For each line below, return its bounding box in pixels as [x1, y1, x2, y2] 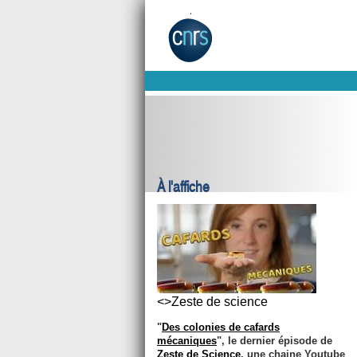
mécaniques [157, 335, 217, 347]
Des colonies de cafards [162, 321, 280, 333]
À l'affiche [157, 178, 210, 197]
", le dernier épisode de [217, 335, 332, 347]
